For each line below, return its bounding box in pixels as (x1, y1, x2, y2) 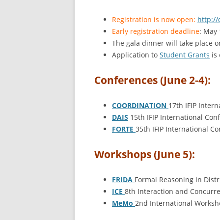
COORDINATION (112, 101, 168, 110)
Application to (112, 50, 160, 59)
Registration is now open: (112, 15, 197, 24)
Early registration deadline (112, 27, 199, 36)
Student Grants (160, 50, 210, 59)
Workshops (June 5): (94, 147, 195, 161)
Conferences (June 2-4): (94, 73, 211, 87)
